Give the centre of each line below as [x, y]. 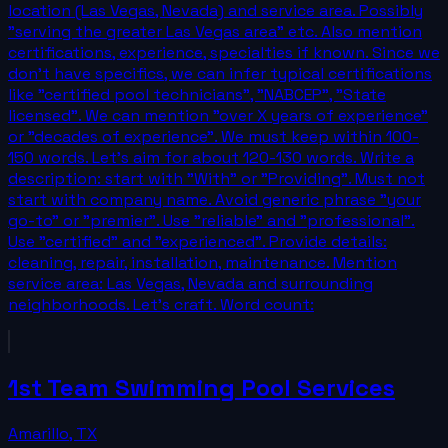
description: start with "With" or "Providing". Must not [216, 179]
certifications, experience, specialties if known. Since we [224, 53]
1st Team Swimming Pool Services [201, 388]
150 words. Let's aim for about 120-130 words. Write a [211, 158]
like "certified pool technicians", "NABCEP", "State [197, 95]
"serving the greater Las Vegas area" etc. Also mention [215, 32]
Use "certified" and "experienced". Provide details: [197, 242]
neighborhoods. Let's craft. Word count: [161, 305]
